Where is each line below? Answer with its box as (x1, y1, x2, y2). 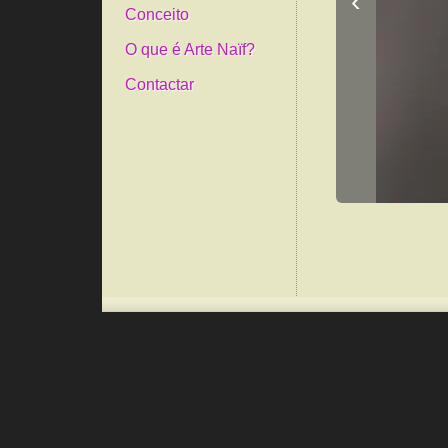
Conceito (125, 6, 189, 23)
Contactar (125, 76, 194, 93)
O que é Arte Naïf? (125, 41, 255, 58)
